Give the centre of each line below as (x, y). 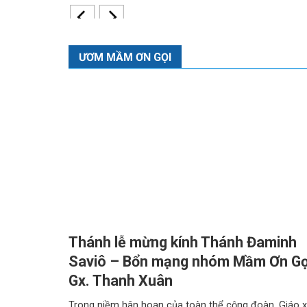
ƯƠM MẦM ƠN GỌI (125, 58)
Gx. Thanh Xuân (121, 281)
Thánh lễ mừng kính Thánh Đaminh (183, 243)
